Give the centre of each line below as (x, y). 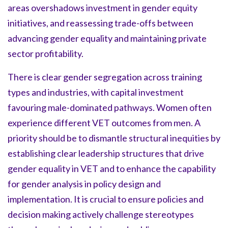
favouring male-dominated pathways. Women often (110, 107)
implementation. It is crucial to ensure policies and (106, 199)
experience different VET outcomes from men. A (104, 122)
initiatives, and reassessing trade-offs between (101, 23)
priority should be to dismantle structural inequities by (114, 138)
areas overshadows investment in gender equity (103, 7)
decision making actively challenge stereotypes (101, 214)
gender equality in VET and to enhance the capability (112, 168)
